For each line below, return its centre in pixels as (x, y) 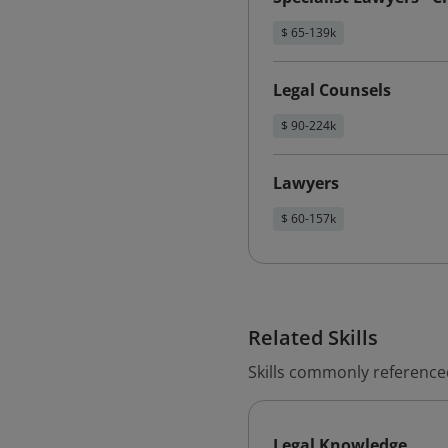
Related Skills (313, 337)
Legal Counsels (332, 90)
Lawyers (306, 183)
